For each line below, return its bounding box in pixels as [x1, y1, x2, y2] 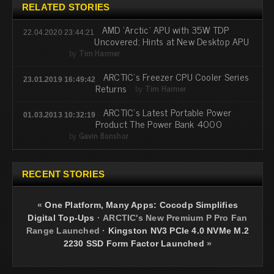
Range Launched [26, 225, 100, 235]
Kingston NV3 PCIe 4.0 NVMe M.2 [108, 225, 249, 235]
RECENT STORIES [22, 168, 105, 179]
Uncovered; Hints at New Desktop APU [94, 32, 249, 49]
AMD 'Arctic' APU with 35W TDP [102, 21, 229, 37]
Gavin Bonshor [78, 128, 128, 142]
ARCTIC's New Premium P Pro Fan [103, 212, 248, 223]
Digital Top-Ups [28, 212, 95, 223]
